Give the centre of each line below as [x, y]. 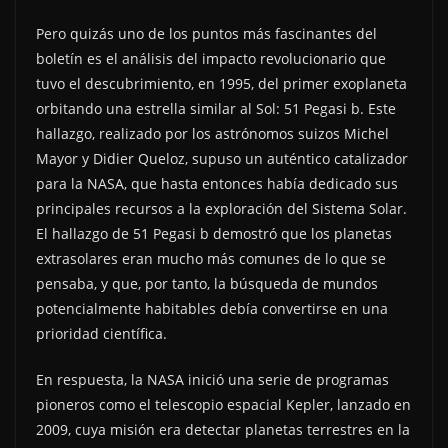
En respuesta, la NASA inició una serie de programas [212, 379]
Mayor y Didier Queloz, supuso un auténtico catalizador [222, 158]
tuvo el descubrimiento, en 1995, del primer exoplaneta [221, 83]
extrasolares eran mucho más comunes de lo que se [211, 258]
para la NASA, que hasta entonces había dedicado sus [217, 183]
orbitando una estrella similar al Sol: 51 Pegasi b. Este [216, 108]
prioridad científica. [101, 333]
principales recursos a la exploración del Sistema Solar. [221, 208]
